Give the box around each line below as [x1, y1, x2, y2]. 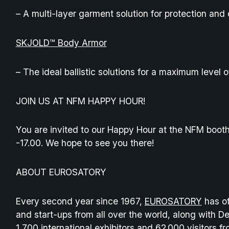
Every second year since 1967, [15, 195, 145, 207]
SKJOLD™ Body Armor [15, 37, 107, 49]
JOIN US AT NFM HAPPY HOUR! [15, 95, 145, 106]
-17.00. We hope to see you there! [15, 138, 154, 149]
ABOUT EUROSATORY [15, 167, 106, 178]
